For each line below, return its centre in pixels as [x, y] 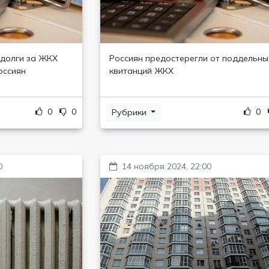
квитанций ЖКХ [141, 71]
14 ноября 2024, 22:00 [166, 166]
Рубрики [130, 112]
